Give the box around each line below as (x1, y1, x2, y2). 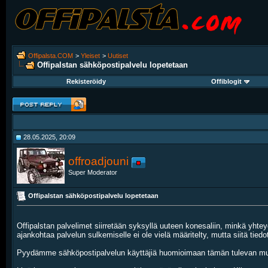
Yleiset (81, 52, 100, 59)
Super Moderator (68, 169, 117, 176)
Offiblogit (211, 78, 242, 85)
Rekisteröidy (66, 78, 106, 85)
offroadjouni (68, 155, 129, 167)
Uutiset (108, 52, 128, 59)
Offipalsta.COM (28, 52, 73, 59)
